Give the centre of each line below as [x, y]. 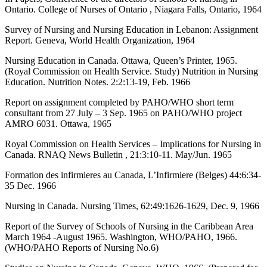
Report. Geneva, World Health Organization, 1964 [100, 40]
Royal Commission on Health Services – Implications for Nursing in [133, 144]
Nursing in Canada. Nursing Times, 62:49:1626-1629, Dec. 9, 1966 [132, 206]
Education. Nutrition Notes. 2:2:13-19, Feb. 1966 [97, 82]
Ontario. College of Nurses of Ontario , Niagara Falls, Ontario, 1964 [133, 9]
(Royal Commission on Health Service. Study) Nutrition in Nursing [131, 71]
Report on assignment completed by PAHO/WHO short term [119, 102]
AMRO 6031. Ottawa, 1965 [58, 123]
